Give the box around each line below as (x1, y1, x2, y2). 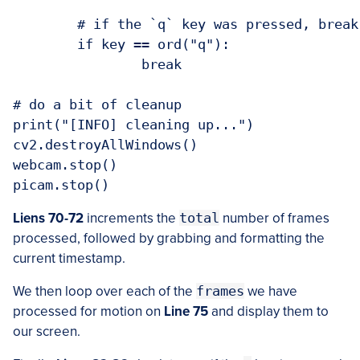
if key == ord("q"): (13, 36, 77, 53)
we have (244, 283, 297, 301)
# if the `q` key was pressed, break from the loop (13, 16, 77, 33)
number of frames (219, 210, 329, 227)
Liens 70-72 (13, 210, 84, 227)
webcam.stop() (13, 157, 117, 174)
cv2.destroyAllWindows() (13, 137, 198, 153)
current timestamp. (13, 250, 125, 268)
